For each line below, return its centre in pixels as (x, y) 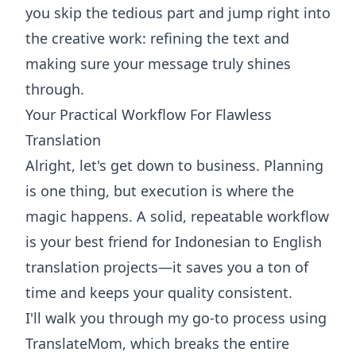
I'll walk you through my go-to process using (176, 318)
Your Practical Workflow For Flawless (149, 114)
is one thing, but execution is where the (160, 191)
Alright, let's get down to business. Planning (174, 165)
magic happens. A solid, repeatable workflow (177, 216)
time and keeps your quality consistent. (159, 292)
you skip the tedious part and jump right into (178, 13)
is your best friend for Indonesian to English (174, 242)
